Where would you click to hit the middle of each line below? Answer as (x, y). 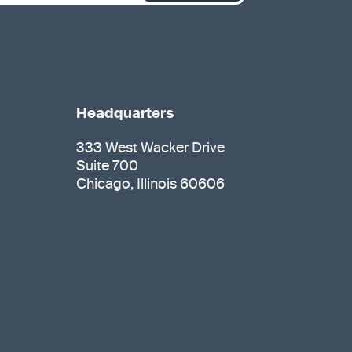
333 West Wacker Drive (150, 148)
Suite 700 (107, 167)
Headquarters (125, 114)
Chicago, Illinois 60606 (150, 185)
